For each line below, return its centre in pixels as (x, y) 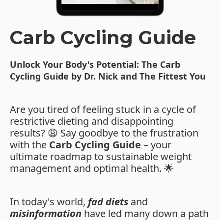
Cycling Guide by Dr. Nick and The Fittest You (108, 76)
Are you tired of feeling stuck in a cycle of (103, 110)
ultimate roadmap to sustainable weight (101, 157)
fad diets (108, 202)
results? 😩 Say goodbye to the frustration (104, 133)
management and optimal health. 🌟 (92, 168)
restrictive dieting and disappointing (92, 121)
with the (29, 145)
